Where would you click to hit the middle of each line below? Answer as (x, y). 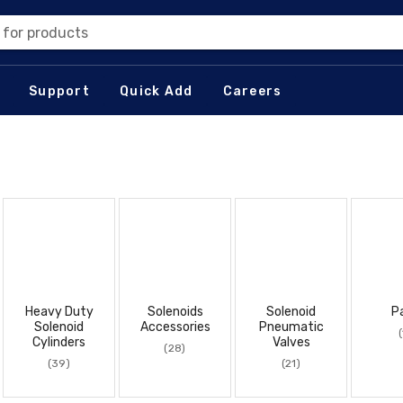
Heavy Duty (59, 312)
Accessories (175, 327)
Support (59, 91)
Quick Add (157, 91)
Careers (252, 91)
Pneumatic (291, 327)
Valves (291, 342)
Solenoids (175, 312)
